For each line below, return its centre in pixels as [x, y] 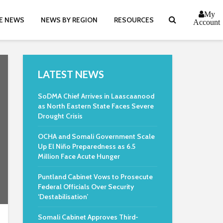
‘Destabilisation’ [63, 197]
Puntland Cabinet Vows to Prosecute [95, 177]
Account [207, 22]
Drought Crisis [60, 116]
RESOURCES [134, 20]
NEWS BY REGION [69, 20]
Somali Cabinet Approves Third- [88, 217]
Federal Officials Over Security [86, 187]
